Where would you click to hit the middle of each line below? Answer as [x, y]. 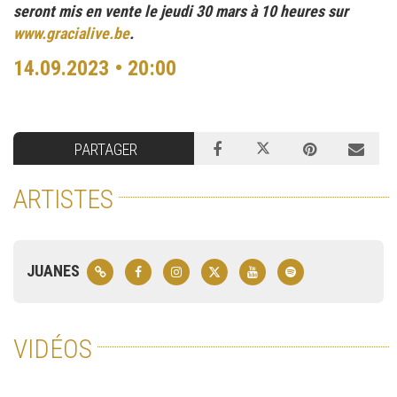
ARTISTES [63, 199]
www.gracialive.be [71, 34]
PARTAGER [106, 150]
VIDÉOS [53, 349]
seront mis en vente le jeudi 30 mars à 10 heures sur [181, 12]
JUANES [53, 271]
